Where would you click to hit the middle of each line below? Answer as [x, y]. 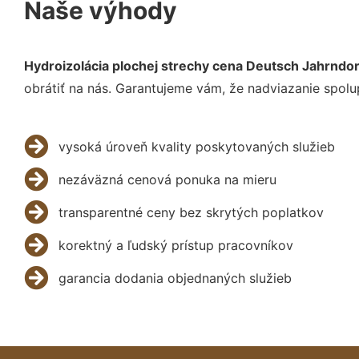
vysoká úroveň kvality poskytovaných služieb [196, 146]
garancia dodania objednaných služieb [175, 278]
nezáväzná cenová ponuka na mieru [167, 179]
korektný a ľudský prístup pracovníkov [175, 245]
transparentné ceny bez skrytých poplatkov [191, 212]
